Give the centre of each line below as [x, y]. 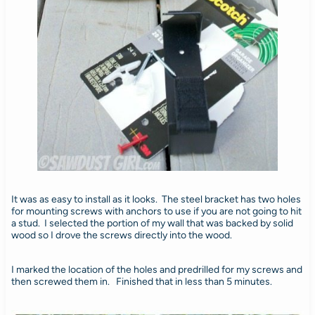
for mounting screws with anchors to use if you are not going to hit [156, 211]
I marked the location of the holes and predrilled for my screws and [156, 269]
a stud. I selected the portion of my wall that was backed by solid [152, 223]
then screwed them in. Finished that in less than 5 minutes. [141, 281]
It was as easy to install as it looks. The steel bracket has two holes [156, 199]
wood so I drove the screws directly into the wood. [121, 235]
